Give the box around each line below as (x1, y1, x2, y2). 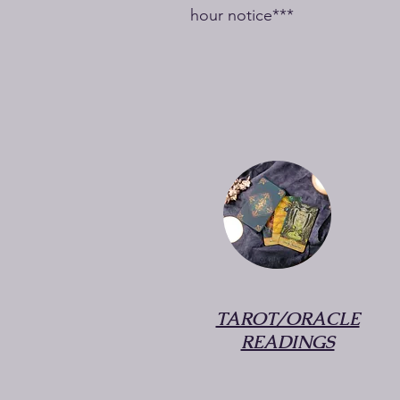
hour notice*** (190, 5, 294, 25)
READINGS (240, 330, 335, 354)
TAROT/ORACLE (215, 307, 360, 330)
